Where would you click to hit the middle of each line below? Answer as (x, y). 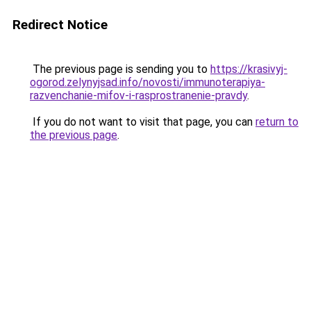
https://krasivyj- (249, 69)
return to (277, 122)
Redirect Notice (60, 25)
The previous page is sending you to (120, 69)
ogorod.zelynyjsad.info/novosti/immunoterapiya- (148, 82)
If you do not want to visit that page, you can (143, 122)
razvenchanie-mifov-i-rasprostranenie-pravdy (138, 95)
